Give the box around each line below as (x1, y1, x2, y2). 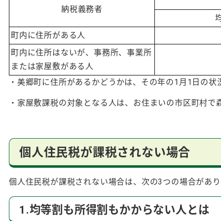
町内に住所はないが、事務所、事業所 (11, 47, 152, 57)
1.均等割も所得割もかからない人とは (19, 203, 210, 216)
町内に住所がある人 (11, 30, 86, 40)
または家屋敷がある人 (11, 61, 94, 71)
